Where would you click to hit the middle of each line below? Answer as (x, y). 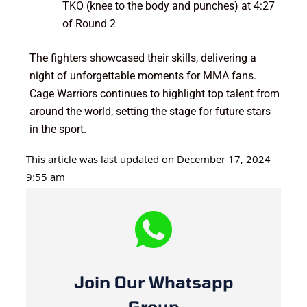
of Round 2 (89, 23)
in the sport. (58, 129)
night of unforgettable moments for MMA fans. (143, 75)
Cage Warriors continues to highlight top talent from (154, 93)
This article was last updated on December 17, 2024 (148, 161)
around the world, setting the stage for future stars (150, 111)
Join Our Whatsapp (153, 282)
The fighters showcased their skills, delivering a (143, 58)
